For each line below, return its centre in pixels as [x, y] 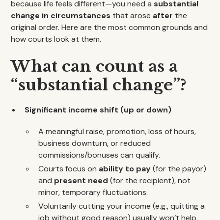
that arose [132, 15]
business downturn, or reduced [95, 143]
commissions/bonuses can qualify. [99, 155]
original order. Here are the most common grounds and [110, 27]
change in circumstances [61, 15]
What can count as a [95, 66]
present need [81, 180]
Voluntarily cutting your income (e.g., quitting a [122, 206]
